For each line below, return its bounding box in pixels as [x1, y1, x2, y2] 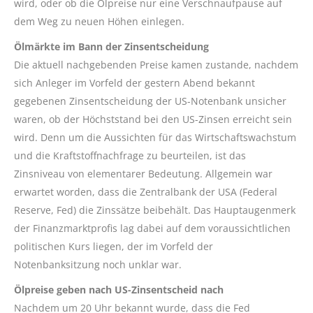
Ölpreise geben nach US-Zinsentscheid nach [14, 282, 224, 296]
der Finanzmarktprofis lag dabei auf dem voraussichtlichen [14, 221, 291, 235]
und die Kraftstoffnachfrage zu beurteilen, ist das [14, 148, 246, 162]
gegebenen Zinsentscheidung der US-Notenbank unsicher [14, 94, 286, 108]
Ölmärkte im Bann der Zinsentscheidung [14, 39, 209, 53]
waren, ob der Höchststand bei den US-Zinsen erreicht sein [14, 112, 292, 126]
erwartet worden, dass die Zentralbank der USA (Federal [14, 184, 277, 198]
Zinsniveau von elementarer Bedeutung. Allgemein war [14, 166, 272, 180]
